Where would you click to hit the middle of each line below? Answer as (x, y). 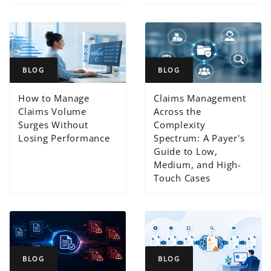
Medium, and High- (198, 164)
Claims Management (200, 98)
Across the (178, 111)
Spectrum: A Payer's (199, 138)
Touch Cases (182, 178)
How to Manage (54, 98)
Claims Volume (52, 111)
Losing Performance (64, 138)
